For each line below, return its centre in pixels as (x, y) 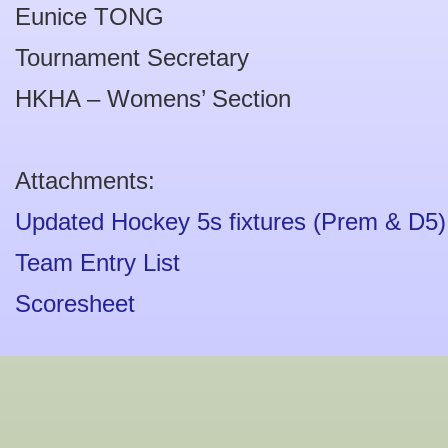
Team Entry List (97, 262)
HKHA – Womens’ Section (153, 98)
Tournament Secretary (132, 57)
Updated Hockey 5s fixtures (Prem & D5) (230, 221)
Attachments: (85, 180)
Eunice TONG (89, 16)
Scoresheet (75, 303)
